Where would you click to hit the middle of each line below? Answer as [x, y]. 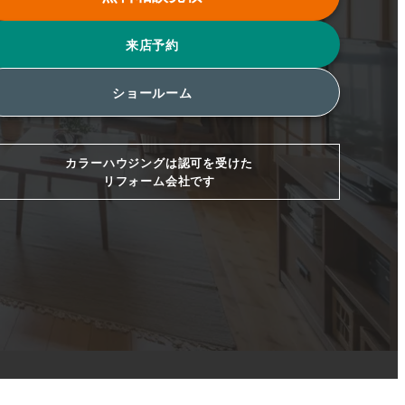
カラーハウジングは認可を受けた [159, 162]
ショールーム [152, 92]
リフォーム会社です [159, 180]
